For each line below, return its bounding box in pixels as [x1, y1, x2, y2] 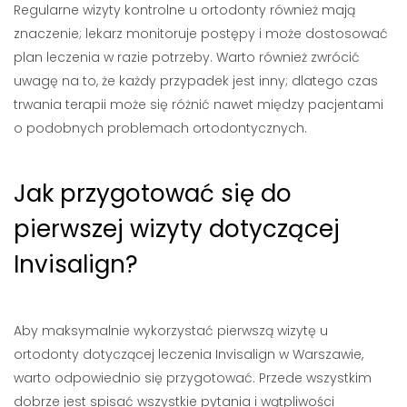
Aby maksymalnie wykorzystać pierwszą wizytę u [14, 321, 328, 340]
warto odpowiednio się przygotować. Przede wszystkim [14, 368, 372, 387]
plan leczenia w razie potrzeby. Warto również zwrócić [14, 47, 360, 66]
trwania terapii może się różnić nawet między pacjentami [14, 94, 383, 114]
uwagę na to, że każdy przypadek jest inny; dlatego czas [14, 71, 378, 90]
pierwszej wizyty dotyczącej [14, 212, 340, 245]
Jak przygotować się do [14, 176, 292, 210]
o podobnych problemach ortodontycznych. [14, 118, 307, 137]
